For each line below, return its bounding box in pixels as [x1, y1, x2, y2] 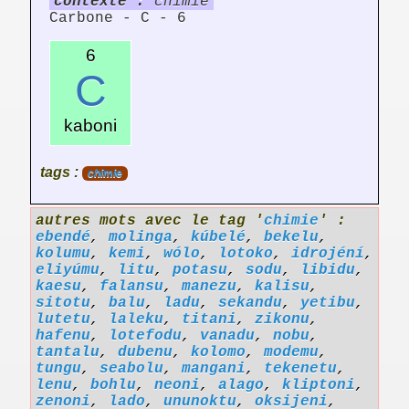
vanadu [200, 328, 255, 345]
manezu [182, 278, 236, 296]
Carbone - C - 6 [49, 10, 186, 27]
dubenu [118, 344, 173, 362]
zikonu [255, 311, 309, 329]
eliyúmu [36, 262, 100, 279]
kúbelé [191, 229, 246, 246]
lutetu [36, 311, 90, 329]
